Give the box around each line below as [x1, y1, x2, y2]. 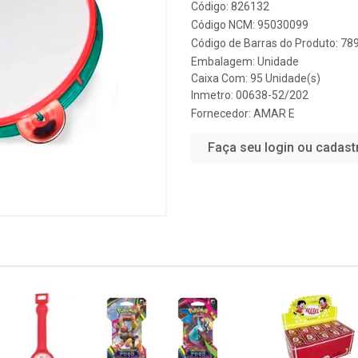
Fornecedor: [191, 107, 253, 120]
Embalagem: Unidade [191, 55, 299, 68]
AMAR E [253, 107, 295, 120]
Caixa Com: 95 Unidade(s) [191, 72, 320, 85]
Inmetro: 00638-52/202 [191, 89, 308, 101]
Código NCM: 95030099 [191, 18, 308, 31]
